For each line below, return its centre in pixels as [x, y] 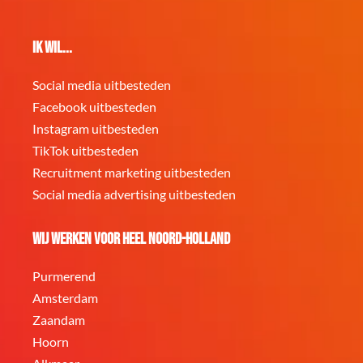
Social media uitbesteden [102, 85]
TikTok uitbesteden [85, 150]
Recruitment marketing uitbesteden [132, 172]
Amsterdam [65, 298]
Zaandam [59, 320]
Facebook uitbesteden [94, 107]
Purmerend [64, 276]
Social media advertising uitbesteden [134, 194]
